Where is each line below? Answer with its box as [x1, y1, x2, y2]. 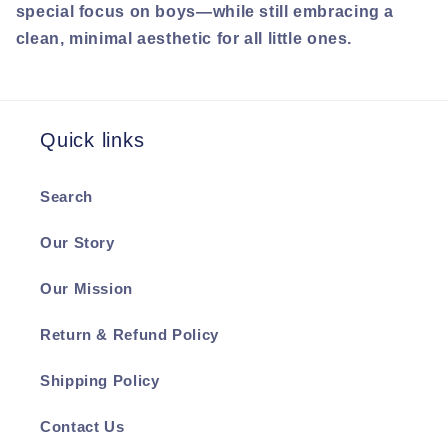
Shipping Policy [40, 372, 160, 389]
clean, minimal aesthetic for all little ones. [15, 29, 353, 47]
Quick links [40, 129, 145, 152]
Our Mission [40, 280, 133, 297]
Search [40, 188, 93, 205]
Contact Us [40, 418, 125, 435]
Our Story [40, 234, 115, 251]
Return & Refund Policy [40, 326, 219, 343]
